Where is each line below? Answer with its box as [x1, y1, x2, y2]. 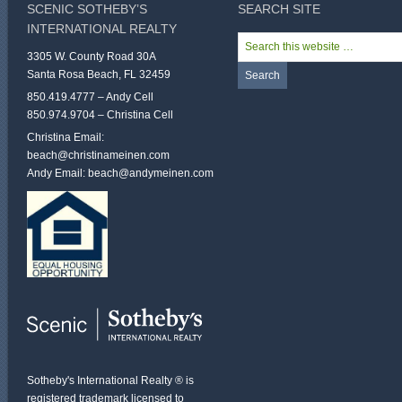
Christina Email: [27, 131, 104, 144]
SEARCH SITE [238, 2, 320, 16]
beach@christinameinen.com [27, 149, 170, 162]
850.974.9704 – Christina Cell [27, 109, 173, 121]
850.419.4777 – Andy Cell [27, 91, 153, 103]
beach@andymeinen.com [88, 167, 214, 179]
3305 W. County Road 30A [27, 50, 156, 63]
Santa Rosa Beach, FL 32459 [27, 68, 170, 81]
